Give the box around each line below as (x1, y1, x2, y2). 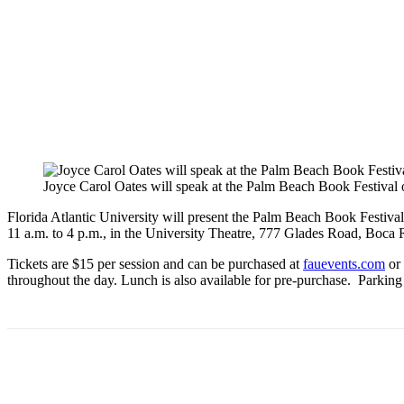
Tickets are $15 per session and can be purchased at (7, 256, 303, 272)
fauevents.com (303, 256, 385, 272)
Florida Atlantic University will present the (7, 209, 252, 225)
